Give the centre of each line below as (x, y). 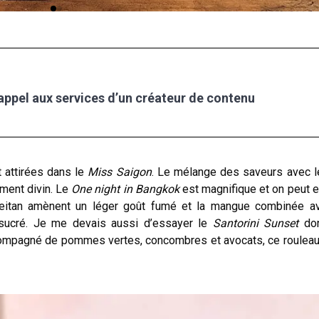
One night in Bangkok (125, 189)
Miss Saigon (120, 172)
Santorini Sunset (256, 223)
